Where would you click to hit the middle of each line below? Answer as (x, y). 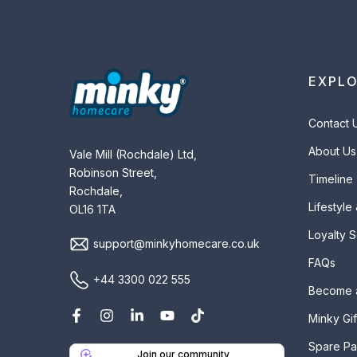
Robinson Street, (113, 173)
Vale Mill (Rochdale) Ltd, (133, 155)
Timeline (331, 178)
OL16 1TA (92, 210)
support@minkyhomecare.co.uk (177, 244)
